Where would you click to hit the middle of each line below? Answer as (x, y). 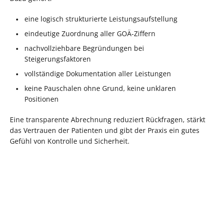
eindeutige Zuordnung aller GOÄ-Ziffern (90, 33)
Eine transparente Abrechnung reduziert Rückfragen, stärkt (108, 119)
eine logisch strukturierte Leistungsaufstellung (101, 19)
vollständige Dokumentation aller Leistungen (98, 73)
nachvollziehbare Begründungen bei (84, 48)
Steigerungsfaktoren (58, 59)
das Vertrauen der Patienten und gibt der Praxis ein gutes (105, 130)
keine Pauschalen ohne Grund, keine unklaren (100, 88)
